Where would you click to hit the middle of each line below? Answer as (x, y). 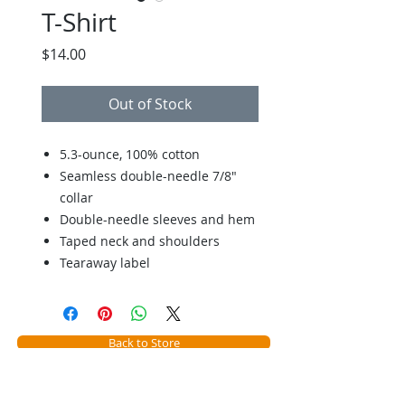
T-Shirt (79, 22)
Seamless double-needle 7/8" (148, 176)
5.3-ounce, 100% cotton (130, 154)
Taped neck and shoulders (140, 241)
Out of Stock (150, 104)
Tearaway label (105, 263)
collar (76, 198)
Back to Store (144, 343)
